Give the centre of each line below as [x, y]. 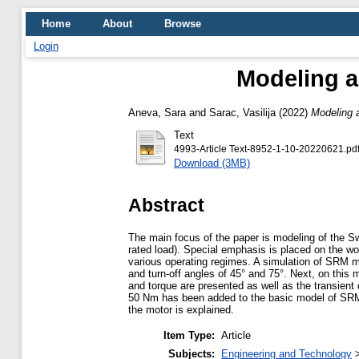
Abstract [166, 205]
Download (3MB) [212, 163]
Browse [183, 24]
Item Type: [189, 336]
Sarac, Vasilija [242, 112]
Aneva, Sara [157, 112]
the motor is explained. [181, 309]
